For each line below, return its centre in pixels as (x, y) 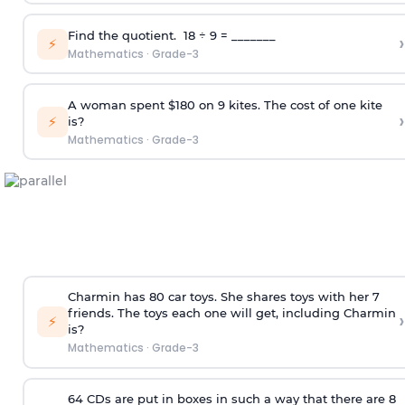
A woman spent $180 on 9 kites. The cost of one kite (225, 104)
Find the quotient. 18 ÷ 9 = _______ (171, 35)
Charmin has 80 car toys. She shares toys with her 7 (223, 297)
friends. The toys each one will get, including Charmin (231, 313)
